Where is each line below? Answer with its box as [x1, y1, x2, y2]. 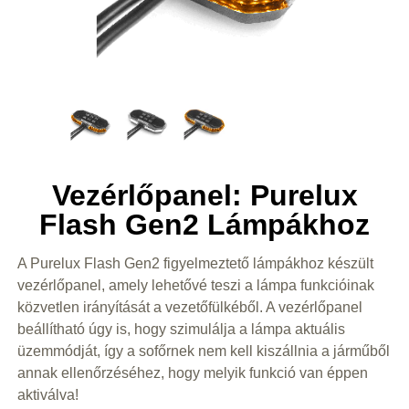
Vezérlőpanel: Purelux [51, 179, 358, 213]
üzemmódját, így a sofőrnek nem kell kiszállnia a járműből [16, 342, 390, 359]
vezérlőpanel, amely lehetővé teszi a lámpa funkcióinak [16, 277, 374, 293]
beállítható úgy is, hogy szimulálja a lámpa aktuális [16, 320, 345, 337]
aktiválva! [16, 386, 79, 403]
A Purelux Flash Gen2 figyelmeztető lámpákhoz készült [16, 255, 373, 271]
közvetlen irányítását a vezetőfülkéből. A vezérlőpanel [16, 299, 362, 315]
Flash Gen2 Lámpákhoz [39, 208, 370, 242]
